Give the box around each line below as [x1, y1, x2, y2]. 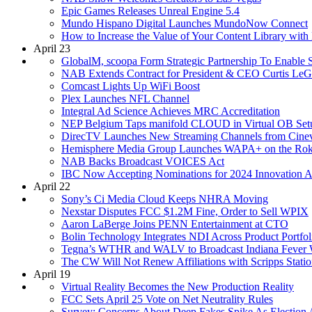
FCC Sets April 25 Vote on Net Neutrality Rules [61, 292, 273, 305]
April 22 [33, 180, 70, 192]
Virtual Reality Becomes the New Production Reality [61, 280, 294, 292]
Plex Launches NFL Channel [61, 92, 189, 104]
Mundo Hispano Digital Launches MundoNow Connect [61, 17, 308, 29]
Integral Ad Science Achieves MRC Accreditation [61, 104, 280, 117]
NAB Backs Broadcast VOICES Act [61, 155, 224, 167]
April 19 [33, 267, 70, 280]
